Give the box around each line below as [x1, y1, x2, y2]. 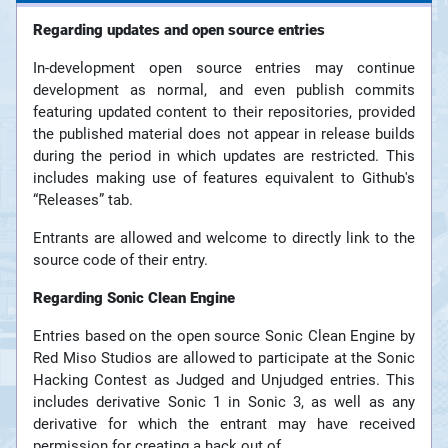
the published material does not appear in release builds [33, 125, 415, 144]
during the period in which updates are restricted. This [33, 147, 415, 166]
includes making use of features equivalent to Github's [33, 169, 415, 188]
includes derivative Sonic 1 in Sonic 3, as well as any [33, 393, 415, 412]
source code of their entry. [33, 251, 208, 270]
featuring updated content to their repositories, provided [33, 103, 415, 122]
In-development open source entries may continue [33, 59, 415, 78]
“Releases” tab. [33, 191, 133, 210]
